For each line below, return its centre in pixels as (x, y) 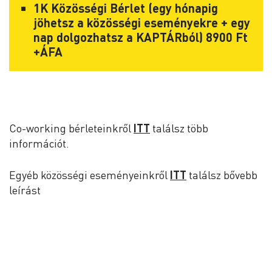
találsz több (179, 128)
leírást (25, 190)
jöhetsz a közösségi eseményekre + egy (142, 22)
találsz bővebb (222, 175)
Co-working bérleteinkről (71, 128)
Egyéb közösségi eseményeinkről (90, 175)
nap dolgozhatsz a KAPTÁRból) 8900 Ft (141, 37)
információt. (39, 143)
